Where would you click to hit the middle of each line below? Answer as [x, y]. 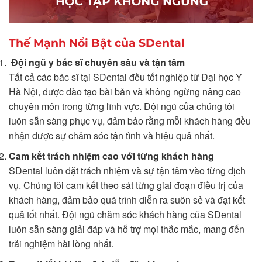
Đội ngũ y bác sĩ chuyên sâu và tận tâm [98, 63]
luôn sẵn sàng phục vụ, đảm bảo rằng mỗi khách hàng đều [130, 121]
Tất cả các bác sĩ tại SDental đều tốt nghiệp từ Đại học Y [125, 77]
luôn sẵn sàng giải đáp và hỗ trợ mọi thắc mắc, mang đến [127, 229]
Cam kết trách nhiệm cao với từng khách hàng [111, 156]
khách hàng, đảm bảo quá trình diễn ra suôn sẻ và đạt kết [127, 199]
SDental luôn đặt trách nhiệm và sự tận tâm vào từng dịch [127, 170]
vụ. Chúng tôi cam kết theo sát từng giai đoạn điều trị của [126, 185]
